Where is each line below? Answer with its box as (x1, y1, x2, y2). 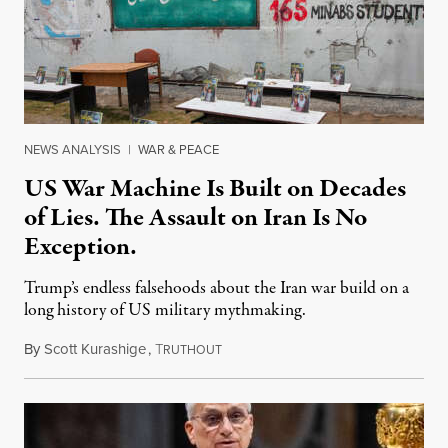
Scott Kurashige (44, 338, 146, 361)
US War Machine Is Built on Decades (24, 171, 406, 208)
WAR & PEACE (138, 140, 219, 160)
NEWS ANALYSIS (24, 140, 121, 160)
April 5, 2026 (221, 338, 302, 361)
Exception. (24, 229, 137, 266)
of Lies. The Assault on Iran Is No (24, 200, 367, 237)
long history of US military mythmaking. (24, 298, 306, 324)
